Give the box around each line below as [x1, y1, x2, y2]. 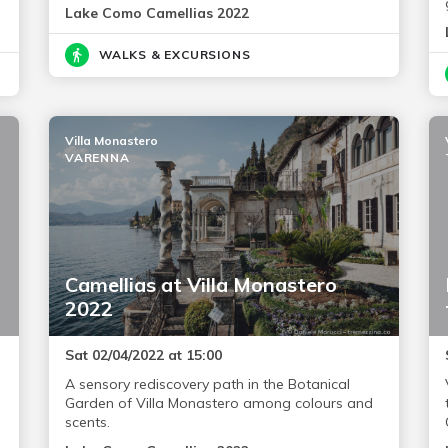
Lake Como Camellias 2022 [64, 4, 249, 23]
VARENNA [64, 150, 130, 166]
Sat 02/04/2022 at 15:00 [64, 346, 222, 365]
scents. [64, 413, 110, 432]
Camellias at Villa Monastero [64, 272, 337, 298]
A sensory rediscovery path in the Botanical [64, 375, 350, 394]
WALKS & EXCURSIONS [98, 47, 251, 63]
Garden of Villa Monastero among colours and [64, 394, 373, 413]
